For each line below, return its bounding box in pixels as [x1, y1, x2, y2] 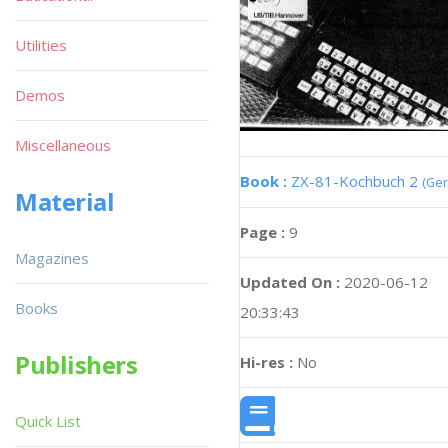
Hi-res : [240, 351, 293, 372]
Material [15, 185, 115, 218]
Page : [240, 221, 289, 242]
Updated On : [240, 271, 340, 292]
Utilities [15, 35, 67, 55]
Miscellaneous [15, 135, 111, 155]
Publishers [15, 348, 138, 381]
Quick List [15, 411, 81, 431]
